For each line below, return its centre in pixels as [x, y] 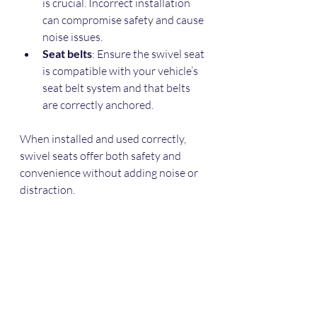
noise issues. [75, 36]
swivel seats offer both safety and [102, 155]
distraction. [47, 189]
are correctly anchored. [100, 104]
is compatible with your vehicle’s [121, 70]
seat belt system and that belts [117, 87]
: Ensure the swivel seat [149, 53]
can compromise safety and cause [124, 19]
